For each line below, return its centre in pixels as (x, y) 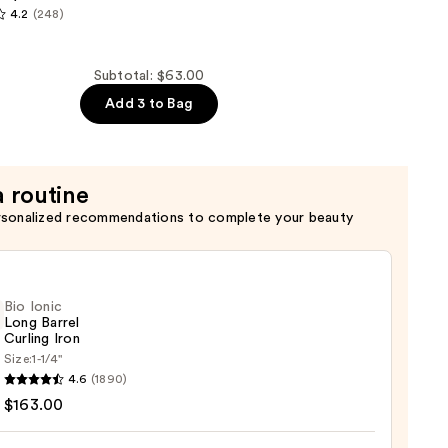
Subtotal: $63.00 (149, 76)
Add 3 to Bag (149, 104)
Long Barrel (41, 323)
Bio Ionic (33, 307)
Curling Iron (41, 339)
